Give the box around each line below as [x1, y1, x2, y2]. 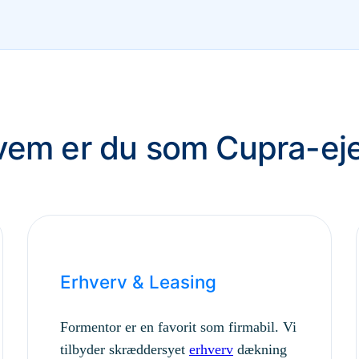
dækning [233, 341, 287, 357]
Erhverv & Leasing [60, 271, 216, 293]
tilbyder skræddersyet [60, 341, 189, 357]
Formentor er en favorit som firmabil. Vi [60, 318, 296, 335]
